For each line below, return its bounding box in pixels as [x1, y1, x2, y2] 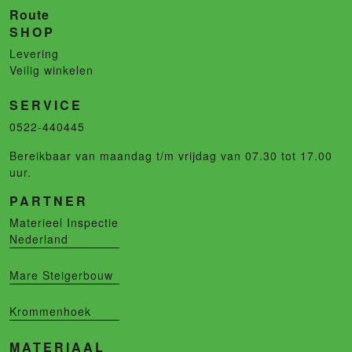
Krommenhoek [9, 303, 91, 320]
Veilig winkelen [9, 62, 93, 79]
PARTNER [9, 192, 88, 211]
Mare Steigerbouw [9, 267, 113, 284]
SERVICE [9, 96, 82, 115]
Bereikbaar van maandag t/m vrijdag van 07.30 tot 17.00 [9, 148, 332, 164]
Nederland [9, 231, 68, 247]
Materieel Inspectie [9, 214, 119, 231]
